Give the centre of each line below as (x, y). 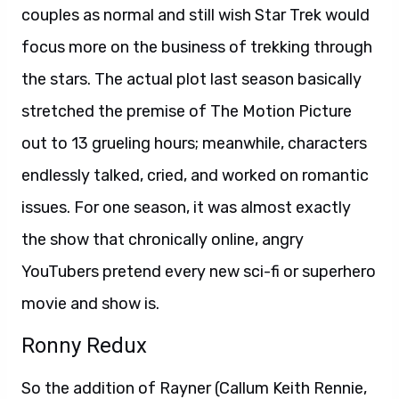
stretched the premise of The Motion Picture (187, 111)
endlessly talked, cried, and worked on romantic (195, 175)
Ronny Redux (84, 345)
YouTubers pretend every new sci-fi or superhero (199, 271)
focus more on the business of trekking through (197, 47)
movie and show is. (90, 303)
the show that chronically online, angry (163, 239)
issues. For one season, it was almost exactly (186, 207)
